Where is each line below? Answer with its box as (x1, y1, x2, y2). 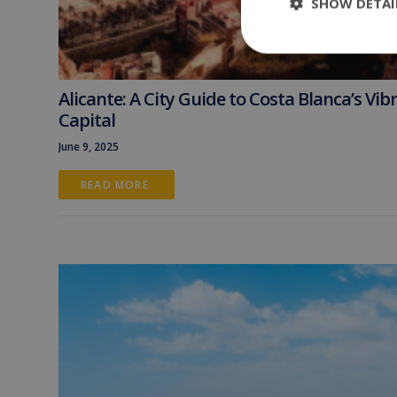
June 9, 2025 (58, 139, 119, 154)
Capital (58, 108, 115, 132)
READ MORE (81, 177, 152, 192)
